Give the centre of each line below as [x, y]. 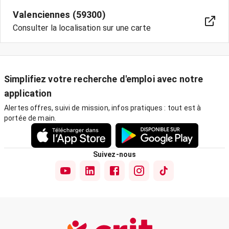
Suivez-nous [114, 154]
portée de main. [30, 118]
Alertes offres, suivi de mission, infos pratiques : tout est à [103, 108]
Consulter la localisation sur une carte [82, 28]
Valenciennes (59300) [59, 15]
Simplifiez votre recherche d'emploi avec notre [104, 79]
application [28, 93]
